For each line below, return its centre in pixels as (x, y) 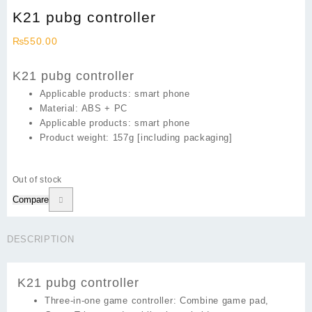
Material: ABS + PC (84, 109)
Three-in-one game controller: (111, 301)
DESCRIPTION (41, 239)
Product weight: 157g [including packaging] (136, 138)
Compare (30, 199)
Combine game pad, (223, 301)
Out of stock (37, 179)
